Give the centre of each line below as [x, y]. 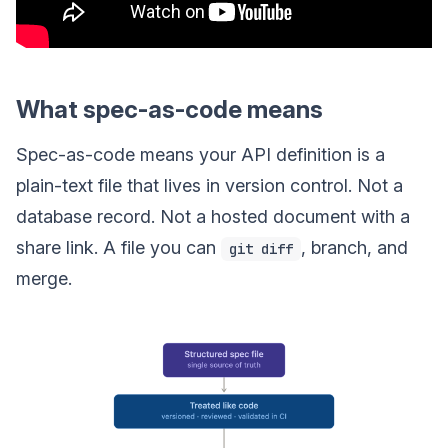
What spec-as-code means [169, 109]
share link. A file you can [118, 247]
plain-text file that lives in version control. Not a [209, 185]
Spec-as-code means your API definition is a [200, 154]
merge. [44, 278]
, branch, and [354, 247]
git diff [261, 248]
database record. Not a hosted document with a [213, 216]
